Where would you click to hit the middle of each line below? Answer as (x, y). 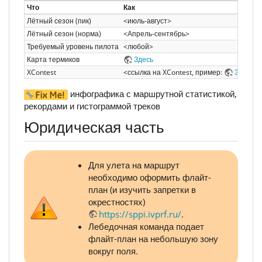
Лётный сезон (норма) (64, 33)
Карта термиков (53, 59)
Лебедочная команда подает (146, 226)
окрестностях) (117, 201)
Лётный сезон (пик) (59, 20)
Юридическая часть (94, 127)
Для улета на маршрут (134, 165)
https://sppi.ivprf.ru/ (140, 214)
